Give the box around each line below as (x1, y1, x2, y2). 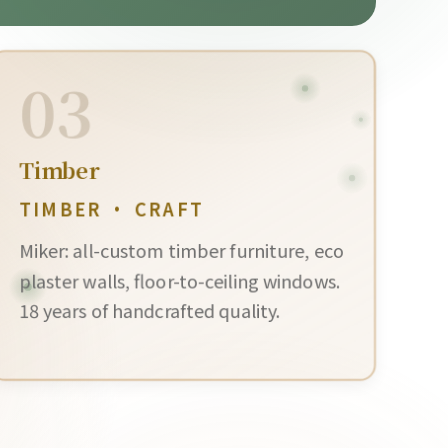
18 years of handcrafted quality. (18, 297, 280, 324)
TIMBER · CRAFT (18, 195, 205, 222)
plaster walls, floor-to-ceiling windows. (18, 267, 340, 294)
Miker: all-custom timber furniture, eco (18, 237, 344, 264)
